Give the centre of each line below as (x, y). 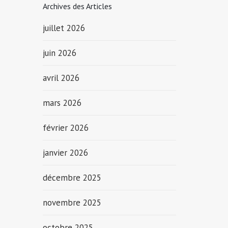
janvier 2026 (65, 153)
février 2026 (65, 128)
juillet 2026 (64, 28)
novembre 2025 (72, 203)
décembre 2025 (72, 178)
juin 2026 (59, 53)
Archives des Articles (77, 6)
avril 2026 (61, 78)
